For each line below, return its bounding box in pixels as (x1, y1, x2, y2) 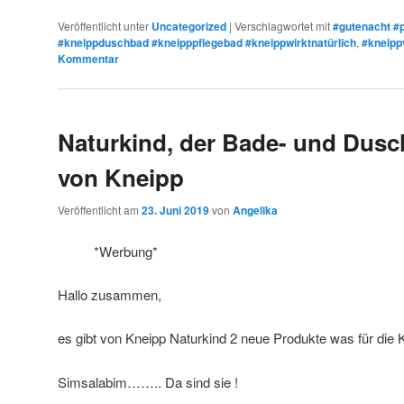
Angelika (233, 202, 278, 219)
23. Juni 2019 (142, 202, 209, 219)
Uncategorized (151, 17, 226, 34)
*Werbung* (94, 241, 158, 261)
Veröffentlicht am (58, 202, 142, 218)
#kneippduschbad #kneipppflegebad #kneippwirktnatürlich (58, 33, 356, 50)
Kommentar (58, 50, 119, 67)
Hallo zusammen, (58, 284, 161, 304)
